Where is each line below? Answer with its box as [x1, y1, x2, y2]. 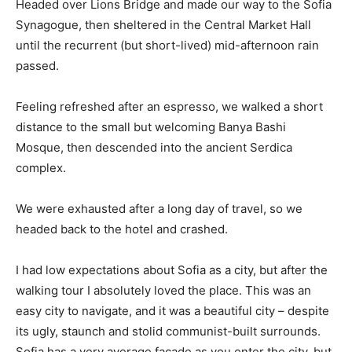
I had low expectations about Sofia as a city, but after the [16, 262, 328, 277]
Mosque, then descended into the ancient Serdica [16, 139, 292, 155]
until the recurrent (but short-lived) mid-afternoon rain [16, 37, 319, 53]
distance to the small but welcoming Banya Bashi [16, 119, 286, 134]
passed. [16, 57, 59, 73]
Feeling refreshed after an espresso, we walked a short [16, 98, 323, 114]
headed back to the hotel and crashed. [16, 221, 228, 236]
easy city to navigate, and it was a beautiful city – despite [16, 302, 329, 318]
